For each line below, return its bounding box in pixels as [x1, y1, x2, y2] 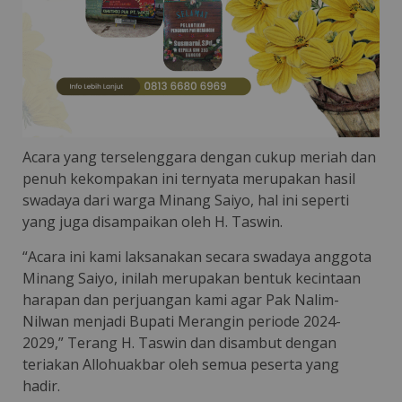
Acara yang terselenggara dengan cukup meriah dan [22, 146, 376, 167]
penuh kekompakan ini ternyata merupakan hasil [22, 168, 355, 188]
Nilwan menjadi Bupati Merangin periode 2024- [22, 310, 341, 331]
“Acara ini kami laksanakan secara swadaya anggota [22, 246, 371, 267]
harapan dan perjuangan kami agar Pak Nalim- [22, 289, 339, 310]
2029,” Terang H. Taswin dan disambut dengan [22, 332, 336, 353]
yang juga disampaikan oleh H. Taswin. [22, 211, 283, 232]
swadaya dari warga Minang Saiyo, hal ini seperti [22, 189, 349, 210]
